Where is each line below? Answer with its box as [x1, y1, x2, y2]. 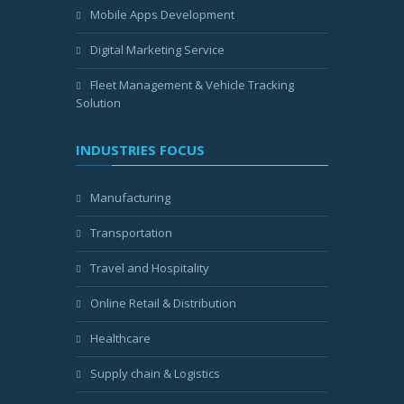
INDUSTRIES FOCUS [76, 141, 205, 159]
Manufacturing [90, 189, 170, 206]
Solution [76, 95, 121, 111]
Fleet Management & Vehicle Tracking [90, 77, 294, 93]
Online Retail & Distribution [90, 295, 236, 311]
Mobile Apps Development [90, 6, 234, 23]
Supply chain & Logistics [90, 365, 220, 381]
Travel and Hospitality [90, 260, 209, 276]
